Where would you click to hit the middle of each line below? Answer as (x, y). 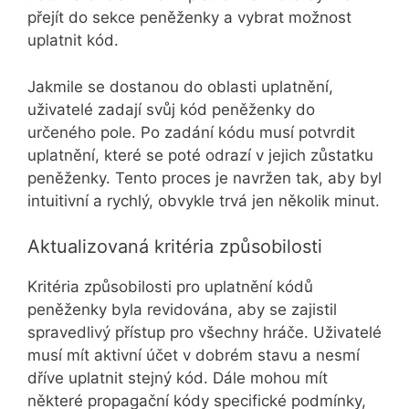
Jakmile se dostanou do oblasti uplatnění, (180, 86)
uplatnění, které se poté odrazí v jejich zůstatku (200, 155)
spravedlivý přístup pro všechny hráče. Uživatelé (204, 333)
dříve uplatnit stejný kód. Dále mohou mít (178, 378)
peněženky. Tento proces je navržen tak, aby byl (204, 178)
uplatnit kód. (73, 41)
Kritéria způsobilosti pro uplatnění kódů (170, 287)
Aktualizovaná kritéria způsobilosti (175, 247)
